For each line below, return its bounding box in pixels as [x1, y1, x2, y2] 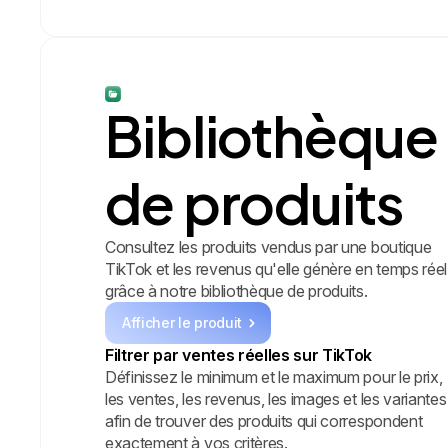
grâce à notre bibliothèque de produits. [105, 280, 368, 301]
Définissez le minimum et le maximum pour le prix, [105, 366, 443, 387]
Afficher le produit [122, 313, 242, 331]
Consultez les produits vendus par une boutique [105, 236, 432, 257]
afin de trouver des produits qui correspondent [105, 410, 423, 431]
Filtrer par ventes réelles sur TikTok [105, 344, 373, 365]
